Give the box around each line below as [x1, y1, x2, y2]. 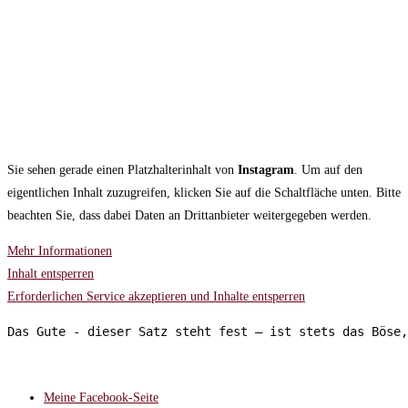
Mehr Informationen [7, 243, 112, 258]
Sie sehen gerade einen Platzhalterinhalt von [7, 162, 238, 177]
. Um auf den [294, 162, 362, 177]
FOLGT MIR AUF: [7, 358, 117, 372]
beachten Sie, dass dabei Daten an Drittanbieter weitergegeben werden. [7, 208, 372, 222]
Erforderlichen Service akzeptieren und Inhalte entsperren [7, 289, 305, 303]
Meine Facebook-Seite [44, 391, 158, 405]
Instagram [238, 162, 294, 177]
